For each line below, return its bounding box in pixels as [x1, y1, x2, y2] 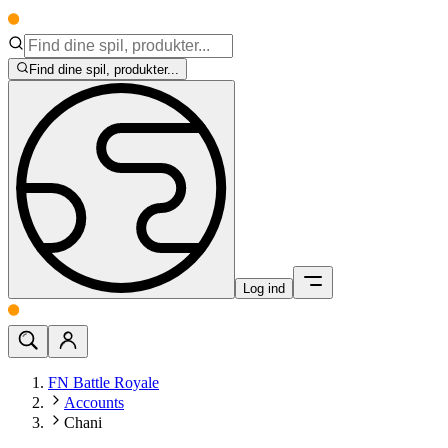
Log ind [243, 281, 285, 297]
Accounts [64, 394, 124, 412]
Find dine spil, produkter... [29, 62, 180, 78]
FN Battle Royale [48, 374, 159, 392]
